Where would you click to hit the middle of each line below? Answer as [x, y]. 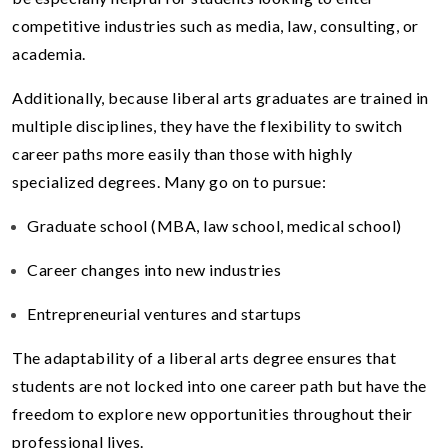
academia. [49, 53]
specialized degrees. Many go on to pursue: [169, 181]
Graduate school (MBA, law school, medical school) [214, 225]
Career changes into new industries [154, 269]
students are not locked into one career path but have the [219, 385]
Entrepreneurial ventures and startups [164, 313]
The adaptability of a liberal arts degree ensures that [204, 357]
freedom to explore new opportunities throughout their [212, 413]
